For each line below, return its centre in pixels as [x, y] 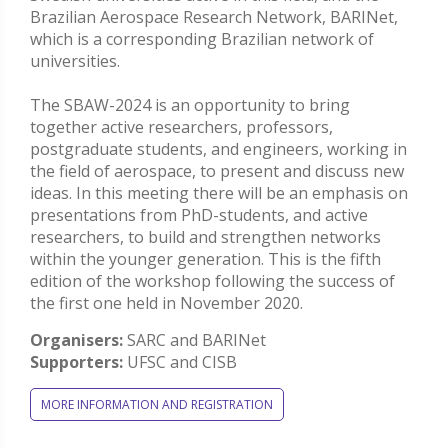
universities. [75, 61]
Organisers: [76, 340]
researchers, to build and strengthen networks [205, 237]
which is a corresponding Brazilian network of [202, 39]
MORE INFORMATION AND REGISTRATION [157, 405]
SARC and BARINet [194, 340]
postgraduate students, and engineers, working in [218, 149]
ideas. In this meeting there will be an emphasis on [219, 193]
